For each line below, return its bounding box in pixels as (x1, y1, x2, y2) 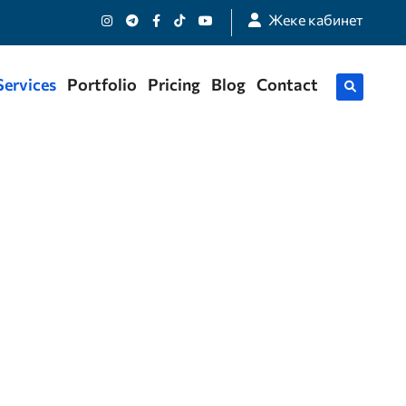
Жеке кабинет (267, 11, 363, 28)
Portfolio (67, 74, 137, 94)
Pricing (148, 74, 200, 94)
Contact (256, 74, 318, 94)
